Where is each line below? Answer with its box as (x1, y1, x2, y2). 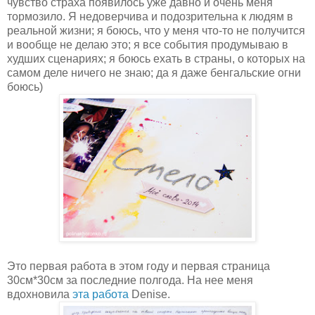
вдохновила (7, 288, 72, 300)
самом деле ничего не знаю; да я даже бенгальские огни (7, 66, 301, 79)
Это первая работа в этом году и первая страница (7, 259, 270, 272)
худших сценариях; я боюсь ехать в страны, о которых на (7, 52, 305, 65)
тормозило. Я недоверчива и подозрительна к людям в (7, 10, 293, 22)
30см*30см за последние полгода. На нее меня (7, 274, 253, 286)
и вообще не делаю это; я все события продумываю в (7, 38, 288, 51)
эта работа (72, 288, 129, 300)
